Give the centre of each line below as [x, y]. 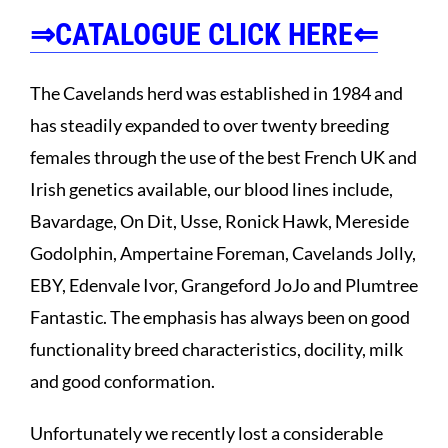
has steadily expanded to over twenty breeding [209, 124]
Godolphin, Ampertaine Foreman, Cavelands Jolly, [223, 252]
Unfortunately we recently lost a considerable [206, 432]
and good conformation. [122, 380]
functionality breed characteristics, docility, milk [216, 348]
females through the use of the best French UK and [223, 156]
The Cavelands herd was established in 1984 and [216, 92]
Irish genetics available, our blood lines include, [211, 188]
